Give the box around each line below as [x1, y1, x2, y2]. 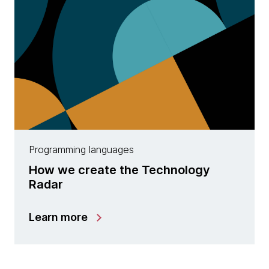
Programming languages [29, 144, 134, 156]
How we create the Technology [29, 163, 210, 177]
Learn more [29, 211, 88, 223]
